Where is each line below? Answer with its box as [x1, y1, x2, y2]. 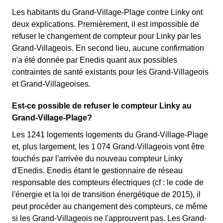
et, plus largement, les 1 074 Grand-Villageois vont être [12, 142, 205, 151]
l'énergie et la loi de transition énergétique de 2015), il [12, 190, 201, 199]
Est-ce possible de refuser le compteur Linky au [12, 102, 192, 111]
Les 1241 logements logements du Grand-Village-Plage [12, 130, 208, 139]
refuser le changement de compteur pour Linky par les [12, 32, 201, 41]
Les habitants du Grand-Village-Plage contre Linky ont [12, 8, 203, 17]
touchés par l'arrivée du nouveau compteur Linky [12, 154, 183, 163]
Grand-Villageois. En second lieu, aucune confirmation [12, 44, 204, 53]
